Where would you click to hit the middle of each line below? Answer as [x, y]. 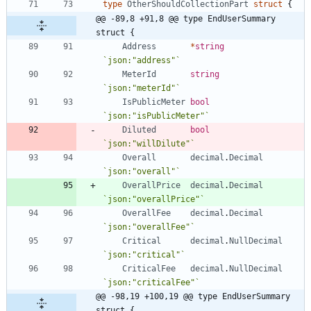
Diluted [139, 129]
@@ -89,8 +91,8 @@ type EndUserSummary [186, 18]
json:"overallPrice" [154, 199]
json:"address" [142, 60]
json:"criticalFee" [151, 282]
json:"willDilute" [149, 143]
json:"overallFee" [149, 227]
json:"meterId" [142, 88]
